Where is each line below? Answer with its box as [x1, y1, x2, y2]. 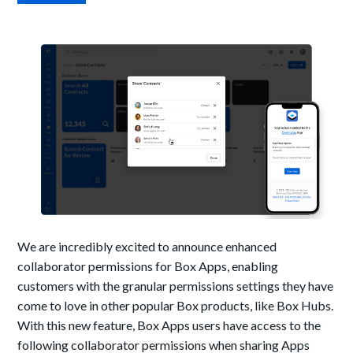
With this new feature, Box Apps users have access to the [17, 318, 321, 333]
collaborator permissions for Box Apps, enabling [17, 258, 279, 274]
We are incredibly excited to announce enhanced [17, 239, 277, 255]
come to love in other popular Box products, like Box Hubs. [17, 298, 334, 314]
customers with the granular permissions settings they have [17, 278, 334, 294]
